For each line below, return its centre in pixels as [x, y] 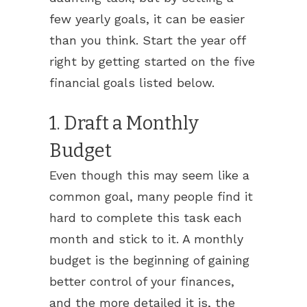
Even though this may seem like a [149, 175]
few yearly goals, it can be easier [147, 19]
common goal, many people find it [151, 196]
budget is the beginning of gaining [149, 260]
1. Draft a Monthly [124, 123]
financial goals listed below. [132, 83]
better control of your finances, [142, 281]
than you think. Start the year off [147, 40]
